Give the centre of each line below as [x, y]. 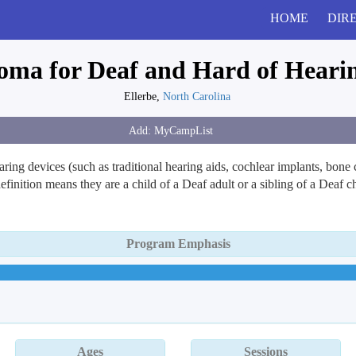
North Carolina [197, 96]
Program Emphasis [178, 244]
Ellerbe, [143, 96]
